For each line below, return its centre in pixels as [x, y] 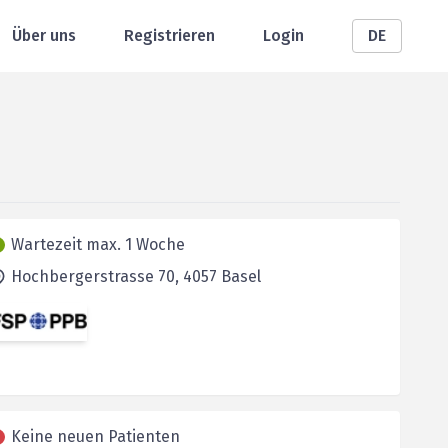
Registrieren [169, 35]
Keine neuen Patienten [95, 436]
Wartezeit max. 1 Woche [97, 244]
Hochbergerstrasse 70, [96, 276]
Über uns [44, 35]
